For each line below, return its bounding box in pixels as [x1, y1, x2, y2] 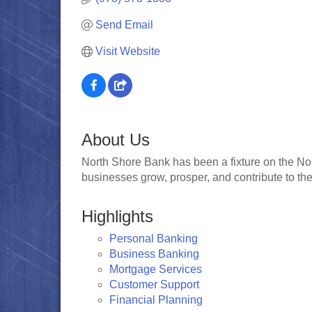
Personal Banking [109, 233, 198, 244]
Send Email [95, 19, 153, 31]
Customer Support [109, 279, 199, 290]
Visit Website [95, 45, 160, 57]
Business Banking [109, 248, 199, 260]
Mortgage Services [109, 263, 202, 275]
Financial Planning [109, 294, 203, 306]
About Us [81, 130, 150, 149]
